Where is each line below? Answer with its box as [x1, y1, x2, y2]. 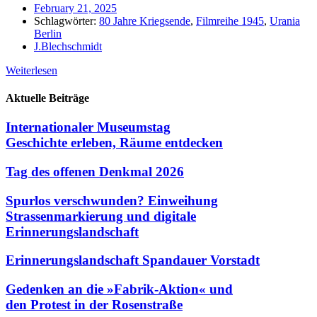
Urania [270, 14, 300, 27]
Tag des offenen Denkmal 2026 [6, 163, 184, 179]
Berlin [34, 27, 62, 40]
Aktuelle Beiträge [6, 91, 89, 104]
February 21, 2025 [34, 1, 117, 14]
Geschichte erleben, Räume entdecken [6, 135, 223, 151]
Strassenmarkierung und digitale [6, 208, 196, 224]
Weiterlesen [6, 64, 57, 76]
